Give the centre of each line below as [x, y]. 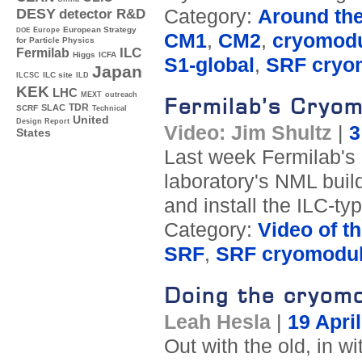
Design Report [43, 122]
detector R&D [102, 14]
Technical [109, 109]
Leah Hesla [217, 322]
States [34, 133]
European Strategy [100, 30]
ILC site [58, 75]
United [91, 120]
